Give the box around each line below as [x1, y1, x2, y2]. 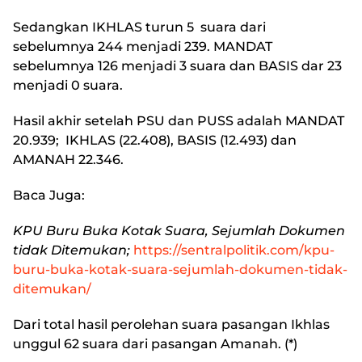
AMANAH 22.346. [13, 152, 124, 167]
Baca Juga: [13, 187, 85, 203]
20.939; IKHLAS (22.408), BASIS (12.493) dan [13, 133, 297, 148]
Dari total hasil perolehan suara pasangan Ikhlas [13, 317, 330, 332]
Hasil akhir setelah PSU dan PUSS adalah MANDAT [13, 113, 344, 128]
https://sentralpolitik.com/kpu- [133, 242, 335, 258]
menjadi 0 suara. [13, 78, 123, 93]
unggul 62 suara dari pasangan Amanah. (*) [13, 336, 297, 351]
